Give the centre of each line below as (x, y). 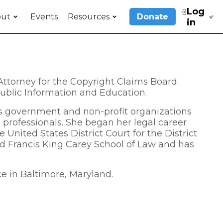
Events (44, 17)
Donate (153, 17)
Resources (89, 17)
